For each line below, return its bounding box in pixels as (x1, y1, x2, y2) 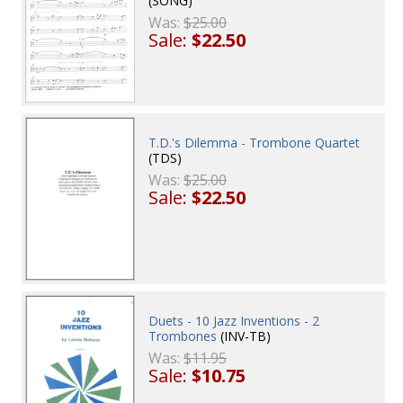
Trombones (148, 327, 218, 345)
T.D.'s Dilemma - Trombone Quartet (148, 134, 361, 152)
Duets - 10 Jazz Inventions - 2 (148, 312, 320, 330)
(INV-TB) (217, 327, 272, 345)
